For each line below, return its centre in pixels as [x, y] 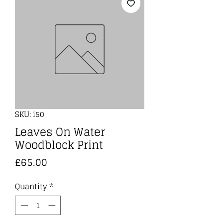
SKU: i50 [30, 114]
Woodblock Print [59, 145]
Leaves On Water [60, 132]
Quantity [31, 186]
